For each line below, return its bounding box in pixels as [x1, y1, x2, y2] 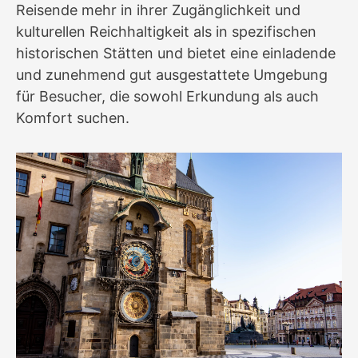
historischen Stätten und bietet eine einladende [16, 44, 336, 62]
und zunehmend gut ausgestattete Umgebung [16, 66, 328, 83]
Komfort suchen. [16, 109, 129, 126]
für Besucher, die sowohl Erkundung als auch [16, 87, 319, 105]
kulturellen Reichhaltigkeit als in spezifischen [16, 22, 316, 40]
